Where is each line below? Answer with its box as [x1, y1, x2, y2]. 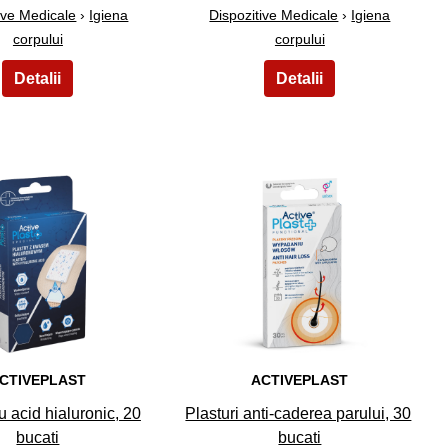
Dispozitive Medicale [209, 7, 339, 24]
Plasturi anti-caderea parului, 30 [185, 404, 412, 422]
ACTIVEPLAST [251, 371, 349, 388]
